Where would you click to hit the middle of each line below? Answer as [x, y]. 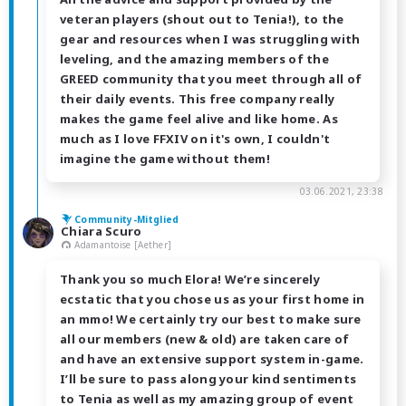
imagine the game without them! [165, 158]
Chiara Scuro [101, 231]
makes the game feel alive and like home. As [199, 118]
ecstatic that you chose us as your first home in [213, 300]
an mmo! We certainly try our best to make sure [211, 319]
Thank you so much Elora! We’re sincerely [190, 280]
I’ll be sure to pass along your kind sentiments [208, 379]
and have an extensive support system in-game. [212, 359]
